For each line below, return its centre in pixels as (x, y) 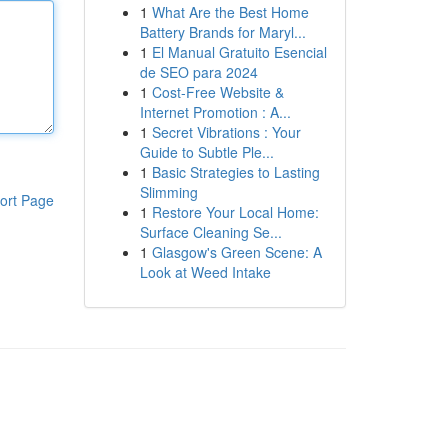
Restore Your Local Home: (235, 212)
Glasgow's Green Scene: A (236, 252)
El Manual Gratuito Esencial (239, 52)
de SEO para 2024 (198, 72)
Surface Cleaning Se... (210, 232)
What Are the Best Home (230, 12)
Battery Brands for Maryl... (222, 32)
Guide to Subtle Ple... (206, 152)
